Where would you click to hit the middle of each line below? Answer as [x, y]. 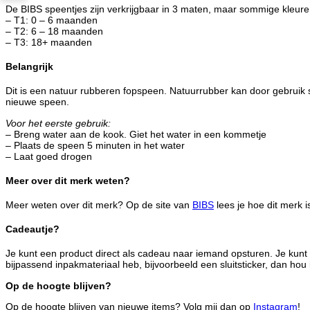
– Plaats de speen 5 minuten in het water [95, 145]
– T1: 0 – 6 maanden [52, 20]
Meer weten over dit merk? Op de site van [99, 204]
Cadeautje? [33, 229]
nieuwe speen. [37, 102]
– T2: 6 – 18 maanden [54, 31]
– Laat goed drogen [49, 156]
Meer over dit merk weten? [68, 180]
